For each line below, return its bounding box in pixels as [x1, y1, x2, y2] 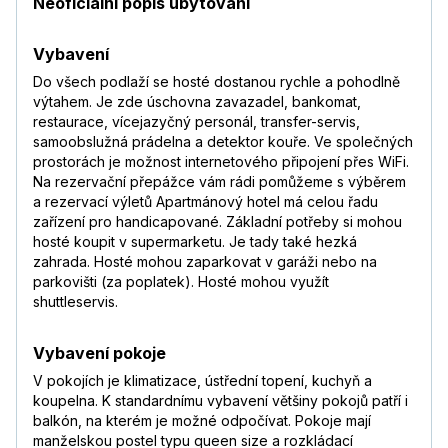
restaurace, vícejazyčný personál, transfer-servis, [33, 113, 360, 131]
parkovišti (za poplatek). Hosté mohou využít [33, 273, 329, 291]
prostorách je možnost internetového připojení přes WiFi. [33, 153, 409, 171]
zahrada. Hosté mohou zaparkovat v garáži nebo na [33, 253, 377, 271]
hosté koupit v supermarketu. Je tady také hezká [33, 233, 357, 251]
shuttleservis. [33, 293, 118, 311]
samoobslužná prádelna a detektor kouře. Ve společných [33, 133, 413, 151]
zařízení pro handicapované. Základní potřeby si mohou [33, 213, 402, 231]
